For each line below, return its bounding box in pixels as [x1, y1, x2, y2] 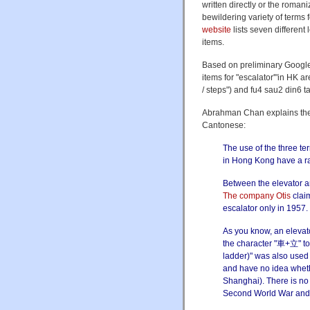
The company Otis [223, 191, 291, 201]
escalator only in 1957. [223, 203, 308, 214]
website [202, 25, 231, 35]
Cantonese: [202, 120, 246, 131]
